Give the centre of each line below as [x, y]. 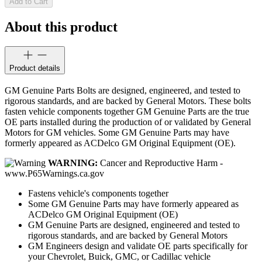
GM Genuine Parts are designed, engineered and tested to [134, 225]
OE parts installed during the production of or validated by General [128, 122]
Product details [35, 68]
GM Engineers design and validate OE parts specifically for [138, 246]
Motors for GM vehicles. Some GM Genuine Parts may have [117, 133]
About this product [61, 27]
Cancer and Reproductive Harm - [160, 163]
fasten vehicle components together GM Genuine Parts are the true [127, 112]
